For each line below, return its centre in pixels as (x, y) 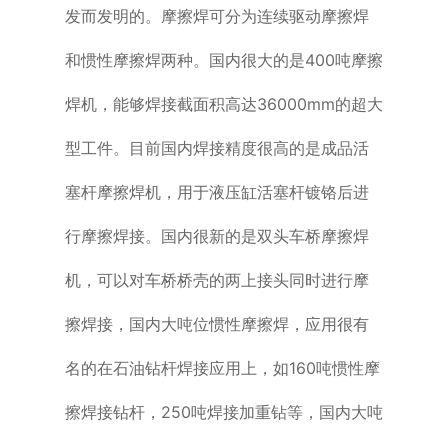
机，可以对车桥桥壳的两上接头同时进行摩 (216, 279)
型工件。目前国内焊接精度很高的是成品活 (216, 147)
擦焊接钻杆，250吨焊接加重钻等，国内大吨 (223, 411)
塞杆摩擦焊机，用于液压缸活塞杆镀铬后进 (216, 191)
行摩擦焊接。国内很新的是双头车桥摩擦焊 (216, 235)
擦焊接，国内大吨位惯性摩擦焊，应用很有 (216, 323)
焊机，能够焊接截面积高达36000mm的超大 (223, 103)
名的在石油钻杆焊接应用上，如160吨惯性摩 (222, 367)
